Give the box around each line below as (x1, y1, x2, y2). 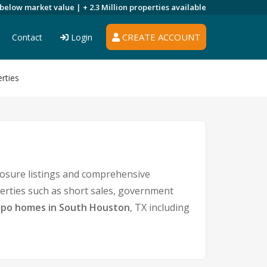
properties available (129, 2, 206, 13)
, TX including (130, 201, 190, 214)
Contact (12, 32, 42, 43)
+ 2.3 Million (83, 2, 129, 13)
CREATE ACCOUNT (120, 31, 200, 43)
